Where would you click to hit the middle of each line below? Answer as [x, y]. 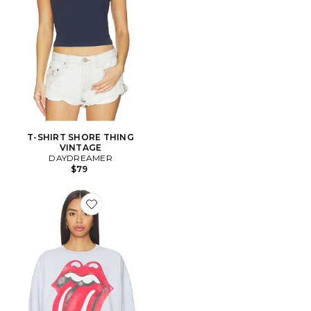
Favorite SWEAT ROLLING [144, 212]
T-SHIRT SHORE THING [81, 137]
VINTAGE [81, 148]
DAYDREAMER [81, 158]
